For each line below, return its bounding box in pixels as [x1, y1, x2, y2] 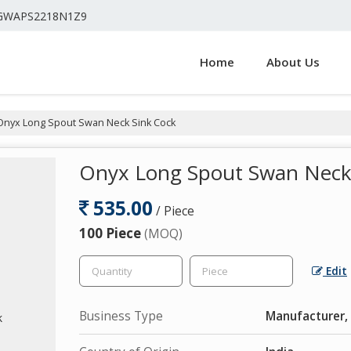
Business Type [79, 307, 163, 324]
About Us [266, 53, 320, 70]
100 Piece [79, 223, 144, 242]
